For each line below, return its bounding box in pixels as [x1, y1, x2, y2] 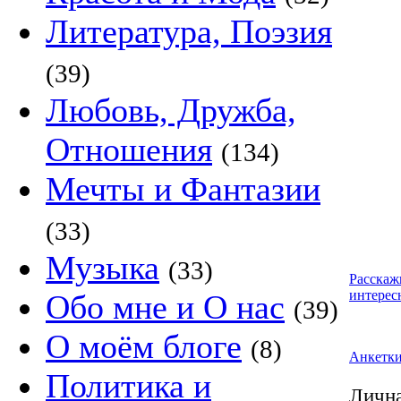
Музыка [46, 249, 159, 286]
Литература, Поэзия [46, 13, 332, 50]
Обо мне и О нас [46, 288, 285, 326]
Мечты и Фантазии [46, 170, 320, 208]
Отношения [46, 131, 212, 168]
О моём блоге [46, 328, 242, 365]
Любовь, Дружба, [46, 91, 296, 129]
